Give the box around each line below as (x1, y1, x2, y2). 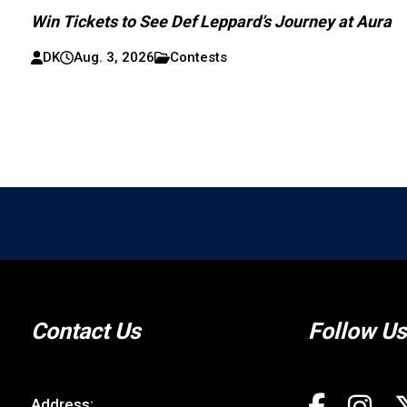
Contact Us (30, 317, 141, 344)
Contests (170, 48, 228, 65)
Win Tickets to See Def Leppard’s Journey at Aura (31, 11, 392, 31)
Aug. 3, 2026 (74, 48, 155, 65)
